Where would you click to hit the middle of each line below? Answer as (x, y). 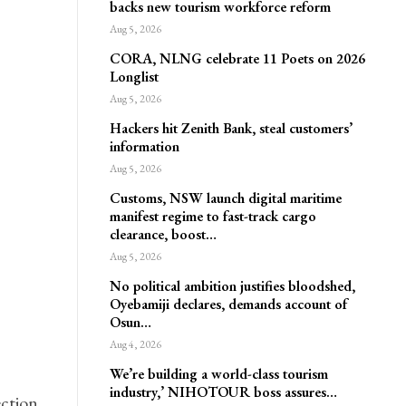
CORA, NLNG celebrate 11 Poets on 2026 (237, 58)
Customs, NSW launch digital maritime (225, 198)
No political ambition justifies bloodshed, (232, 286)
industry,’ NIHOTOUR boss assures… (223, 392)
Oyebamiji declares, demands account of (228, 304)
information (144, 146)
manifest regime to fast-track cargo (213, 216)
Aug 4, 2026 (135, 344)
